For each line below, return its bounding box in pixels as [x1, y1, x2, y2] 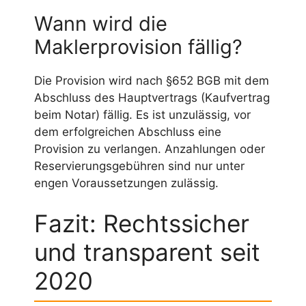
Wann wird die [34, 11, 167, 36]
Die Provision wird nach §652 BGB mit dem [34, 73, 269, 87]
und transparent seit [34, 238, 260, 267]
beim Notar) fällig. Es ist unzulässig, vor [34, 107, 251, 122]
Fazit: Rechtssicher [34, 209, 249, 238]
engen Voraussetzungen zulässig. [34, 176, 219, 190]
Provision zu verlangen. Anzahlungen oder [34, 141, 265, 156]
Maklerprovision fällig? [34, 34, 242, 59]
